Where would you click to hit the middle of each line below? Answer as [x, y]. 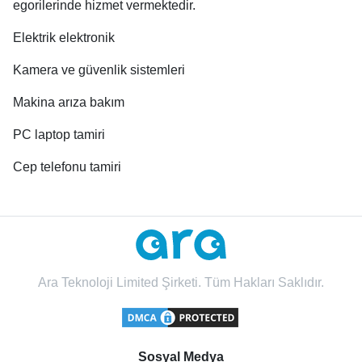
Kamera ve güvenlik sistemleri [99, 70]
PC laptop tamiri [59, 135]
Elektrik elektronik [64, 38]
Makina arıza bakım [69, 102]
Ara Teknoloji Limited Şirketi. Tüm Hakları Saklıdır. [181, 282]
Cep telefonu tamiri [67, 167]
